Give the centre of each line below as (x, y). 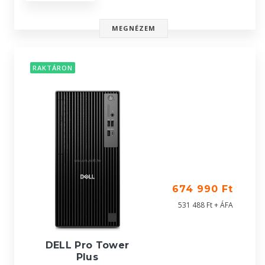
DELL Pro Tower (87, 245)
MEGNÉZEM (134, 28)
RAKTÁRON (53, 68)
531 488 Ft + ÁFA (206, 205)
